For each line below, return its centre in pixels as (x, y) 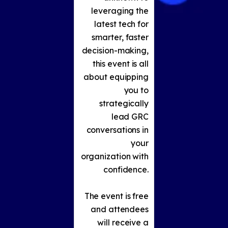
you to (136, 90)
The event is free (116, 196)
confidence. (126, 170)
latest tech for (121, 24)
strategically (124, 104)
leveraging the (120, 11)
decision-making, (115, 51)
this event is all (120, 64)
